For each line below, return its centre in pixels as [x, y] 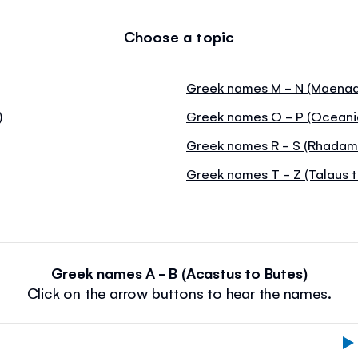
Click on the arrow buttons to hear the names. [179, 292]
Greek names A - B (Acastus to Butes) [179, 272]
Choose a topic [179, 36]
